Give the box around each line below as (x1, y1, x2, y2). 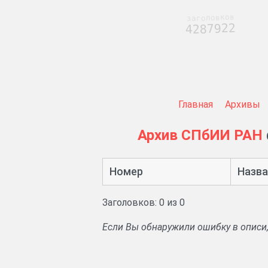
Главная (178, 99, 213, 110)
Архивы (224, 99, 260, 110)
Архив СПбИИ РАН (138, 127, 263, 144)
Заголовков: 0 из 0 (102, 197, 185, 209)
